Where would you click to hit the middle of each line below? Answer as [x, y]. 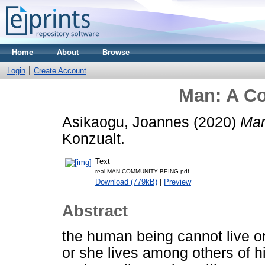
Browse [116, 52]
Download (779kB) [126, 182]
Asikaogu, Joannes [126, 122]
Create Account [60, 71]
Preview [177, 182]
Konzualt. [93, 138]
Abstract [95, 211]
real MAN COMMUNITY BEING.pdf [142, 171]
